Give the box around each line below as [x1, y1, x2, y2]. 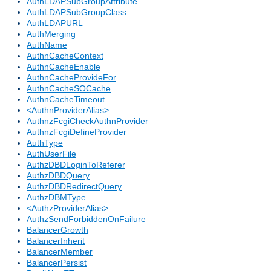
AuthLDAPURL [27, 18, 83, 28]
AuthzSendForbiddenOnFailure [27, 214, 146, 224]
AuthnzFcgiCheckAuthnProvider [27, 116, 148, 126]
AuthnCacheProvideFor [27, 73, 116, 83]
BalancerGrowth [27, 225, 88, 235]
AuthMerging [27, 29, 76, 39]
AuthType [27, 138, 63, 148]
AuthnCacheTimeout [27, 94, 105, 105]
